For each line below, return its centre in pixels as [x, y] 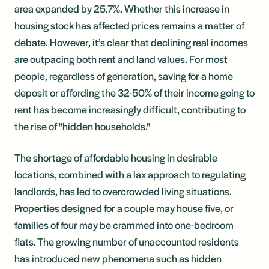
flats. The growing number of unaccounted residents [127, 241]
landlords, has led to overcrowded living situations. [123, 191]
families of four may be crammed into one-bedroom [124, 224]
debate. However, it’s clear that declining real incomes [131, 42]
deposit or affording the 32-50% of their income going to [134, 92]
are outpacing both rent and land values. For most [121, 59]
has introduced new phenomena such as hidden [118, 258]
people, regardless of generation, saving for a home [124, 75]
